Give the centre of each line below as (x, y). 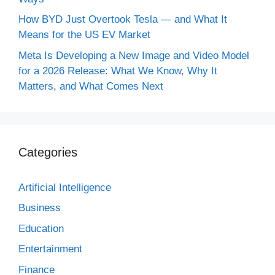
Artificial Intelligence (65, 187)
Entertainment (50, 249)
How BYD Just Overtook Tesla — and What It (123, 19)
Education (41, 228)
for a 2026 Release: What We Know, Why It (118, 71)
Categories (48, 152)
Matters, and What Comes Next (91, 86)
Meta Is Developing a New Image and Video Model (134, 55)
